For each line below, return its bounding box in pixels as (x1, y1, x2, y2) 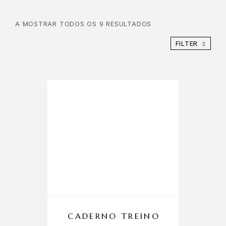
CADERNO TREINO (68, 211, 160, 221)
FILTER (175, 39, 198, 47)
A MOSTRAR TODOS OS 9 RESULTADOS (15, 20, 152, 28)
